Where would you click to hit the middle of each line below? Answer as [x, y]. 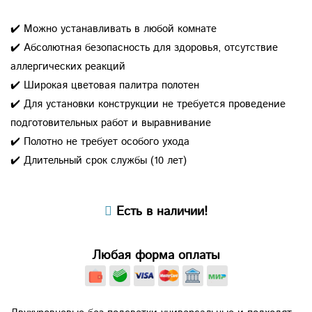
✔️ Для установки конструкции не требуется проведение [148, 104]
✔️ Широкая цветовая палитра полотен [105, 85]
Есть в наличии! [160, 211]
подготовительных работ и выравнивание [111, 123]
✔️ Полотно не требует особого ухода [100, 141]
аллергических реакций [68, 66]
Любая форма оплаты [156, 255]
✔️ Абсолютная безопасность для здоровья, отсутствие [144, 47]
